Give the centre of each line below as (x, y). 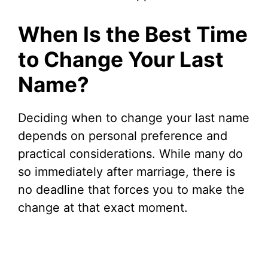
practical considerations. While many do (130, 154)
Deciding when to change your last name (134, 118)
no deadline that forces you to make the (131, 190)
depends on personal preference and (123, 136)
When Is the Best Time (133, 34)
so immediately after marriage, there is (127, 172)
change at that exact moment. (103, 208)
